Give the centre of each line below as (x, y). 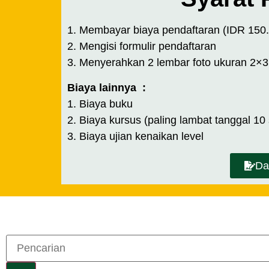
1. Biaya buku (100, 104)
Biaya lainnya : (107, 87)
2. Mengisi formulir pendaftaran (142, 47)
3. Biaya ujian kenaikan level (135, 136)
